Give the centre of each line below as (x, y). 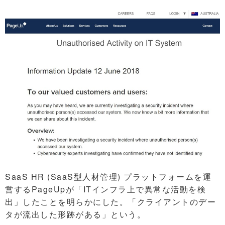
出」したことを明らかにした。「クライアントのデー (110, 202)
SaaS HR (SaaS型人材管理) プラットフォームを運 (108, 177)
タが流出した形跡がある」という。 (75, 214)
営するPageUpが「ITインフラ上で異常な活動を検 (105, 189)
